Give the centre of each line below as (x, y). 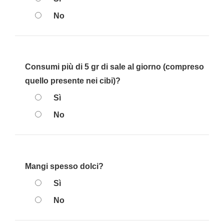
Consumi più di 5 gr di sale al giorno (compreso (114, 67)
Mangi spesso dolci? (64, 166)
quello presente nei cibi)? (73, 81)
